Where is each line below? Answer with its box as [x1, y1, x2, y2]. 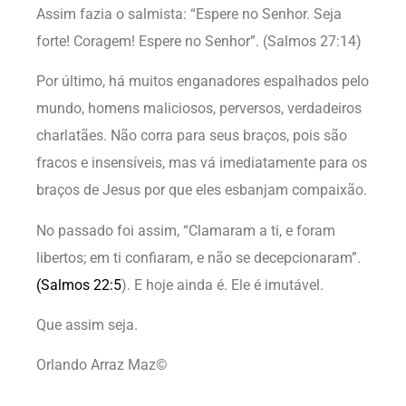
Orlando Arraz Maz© [36, 356, 168, 374]
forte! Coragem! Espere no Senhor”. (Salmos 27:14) [36, 32, 362, 50]
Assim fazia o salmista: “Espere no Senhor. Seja [36, 5, 342, 23]
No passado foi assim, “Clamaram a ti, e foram [36, 221, 335, 239]
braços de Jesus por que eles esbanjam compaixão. [36, 181, 367, 199]
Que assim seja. [36, 315, 138, 333]
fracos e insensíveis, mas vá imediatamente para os [36, 154, 367, 172]
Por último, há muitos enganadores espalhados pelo [36, 72, 369, 91]
